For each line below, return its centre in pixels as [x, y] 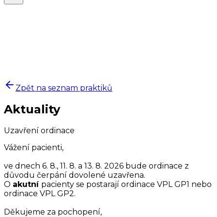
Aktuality [32, 109]
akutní [27, 184]
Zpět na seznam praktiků [64, 88]
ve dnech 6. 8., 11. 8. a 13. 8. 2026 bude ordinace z [96, 166]
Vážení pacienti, [34, 147]
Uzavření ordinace [39, 130]
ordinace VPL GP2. [40, 193]
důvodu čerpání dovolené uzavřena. [75, 175]
